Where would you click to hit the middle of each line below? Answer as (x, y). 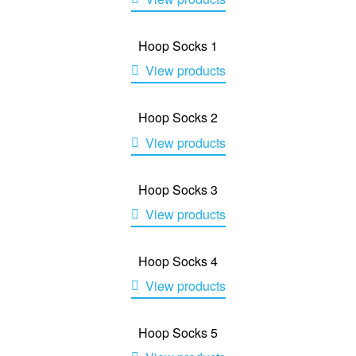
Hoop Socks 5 (178, 332)
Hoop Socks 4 (178, 261)
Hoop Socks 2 (178, 118)
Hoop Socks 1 (178, 46)
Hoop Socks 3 (178, 189)
